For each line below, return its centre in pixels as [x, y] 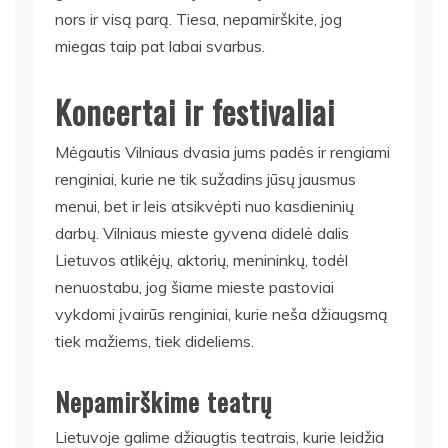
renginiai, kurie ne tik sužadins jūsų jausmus [205, 178]
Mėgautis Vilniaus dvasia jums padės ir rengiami [222, 151]
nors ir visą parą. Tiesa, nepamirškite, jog [198, 18]
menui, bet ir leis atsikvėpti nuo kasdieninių [204, 205]
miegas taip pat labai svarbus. [160, 45]
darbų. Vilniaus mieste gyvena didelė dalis [202, 232]
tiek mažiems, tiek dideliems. [154, 340]
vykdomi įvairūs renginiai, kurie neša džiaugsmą [221, 313]
